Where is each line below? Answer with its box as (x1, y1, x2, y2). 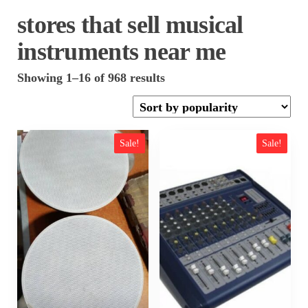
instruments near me (17, 38, 226, 64)
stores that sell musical (17, 11, 243, 37)
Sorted (164, 70, 199, 83)
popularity (164, 95, 220, 108)
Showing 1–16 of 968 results (17, 71, 165, 84)
